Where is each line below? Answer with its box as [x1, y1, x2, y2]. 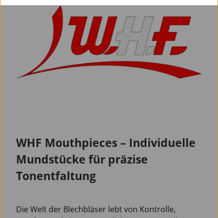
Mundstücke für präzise [16, 151, 148, 167]
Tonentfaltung [16, 168, 96, 183]
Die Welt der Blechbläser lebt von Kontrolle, [16, 204, 176, 215]
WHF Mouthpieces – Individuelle [16, 135, 196, 150]
